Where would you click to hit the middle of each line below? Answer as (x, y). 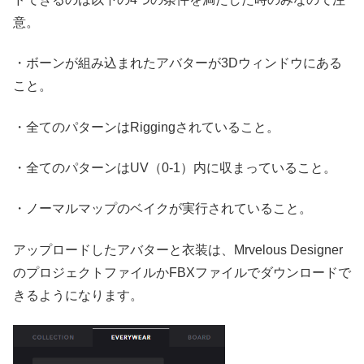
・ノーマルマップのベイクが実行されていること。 (162, 209)
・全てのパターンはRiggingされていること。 (146, 127)
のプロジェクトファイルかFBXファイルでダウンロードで (182, 272)
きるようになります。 (78, 295)
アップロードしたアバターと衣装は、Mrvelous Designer (178, 249)
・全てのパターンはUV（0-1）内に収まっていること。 (175, 168)
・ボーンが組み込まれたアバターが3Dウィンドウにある (178, 63)
